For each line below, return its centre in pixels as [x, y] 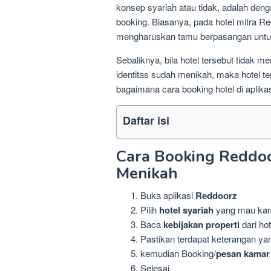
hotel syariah [186, 210]
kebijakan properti [201, 224]
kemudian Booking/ [178, 253]
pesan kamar [243, 253]
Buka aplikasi [168, 195]
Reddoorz [216, 195]
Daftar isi [146, 121]
